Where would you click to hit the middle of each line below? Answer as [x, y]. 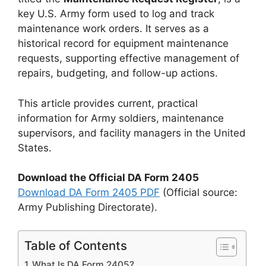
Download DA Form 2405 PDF [89, 192]
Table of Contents [76, 245]
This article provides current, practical [108, 103]
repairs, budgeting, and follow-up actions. [118, 73]
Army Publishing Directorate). [88, 207]
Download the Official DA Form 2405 [108, 178]
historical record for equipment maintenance [123, 43]
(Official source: [199, 192]
